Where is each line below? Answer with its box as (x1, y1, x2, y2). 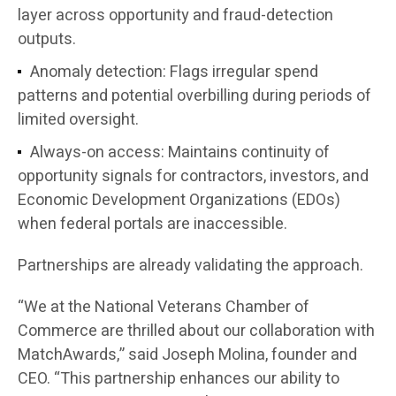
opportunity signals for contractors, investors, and (18, 164, 369, 189)
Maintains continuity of (164, 141, 330, 165)
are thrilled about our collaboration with (97, 319, 375, 344)
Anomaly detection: (30, 60, 166, 85)
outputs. (18, 27, 76, 52)
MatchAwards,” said (18, 343, 162, 368)
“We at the (18, 295, 95, 320)
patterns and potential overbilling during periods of (18, 84, 371, 109)
